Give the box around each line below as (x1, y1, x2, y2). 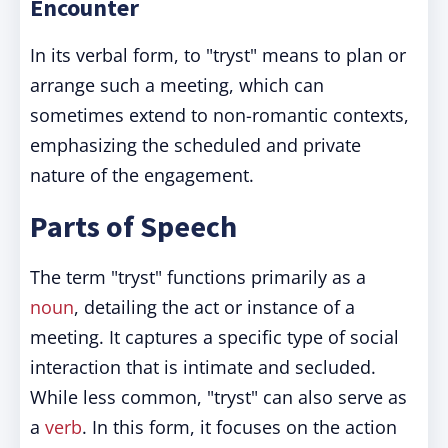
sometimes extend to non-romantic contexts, (30, 103, 409, 127)
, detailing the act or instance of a (74, 295, 355, 319)
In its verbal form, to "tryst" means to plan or (30, 43, 406, 67)
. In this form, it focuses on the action (82, 415, 397, 439)
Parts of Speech (30, 207, 237, 245)
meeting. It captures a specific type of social (30, 325, 399, 349)
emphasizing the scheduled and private (30, 133, 361, 157)
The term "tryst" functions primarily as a (30, 265, 366, 289)
